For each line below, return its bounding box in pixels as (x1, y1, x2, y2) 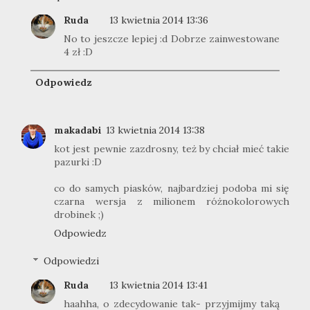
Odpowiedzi (44, 255, 100, 268)
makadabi (54, 123, 102, 136)
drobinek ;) (54, 208, 104, 221)
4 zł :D (64, 46, 93, 59)
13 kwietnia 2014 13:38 (106, 123, 205, 136)
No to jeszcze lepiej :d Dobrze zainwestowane (64, 33, 280, 46)
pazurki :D (54, 155, 102, 168)
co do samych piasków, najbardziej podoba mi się (54, 181, 289, 194)
